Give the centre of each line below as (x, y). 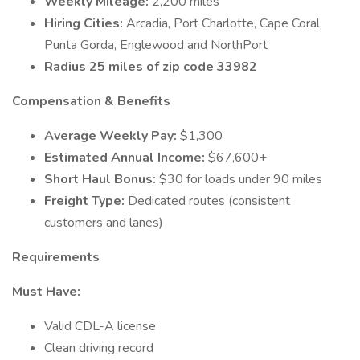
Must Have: (46, 292)
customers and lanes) (104, 223)
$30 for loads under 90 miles (241, 179)
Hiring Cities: (85, 23)
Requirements (56, 257)
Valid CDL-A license (100, 326)
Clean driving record (99, 348)
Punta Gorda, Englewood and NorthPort (156, 45)
